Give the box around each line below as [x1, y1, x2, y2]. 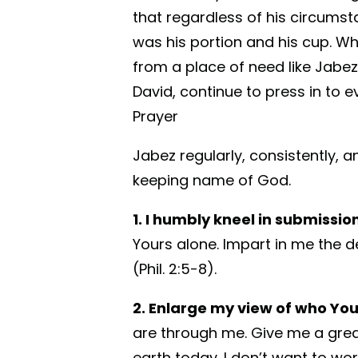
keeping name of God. [133, 170, 291, 190]
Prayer [133, 106, 178, 126]
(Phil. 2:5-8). [133, 259, 217, 279]
